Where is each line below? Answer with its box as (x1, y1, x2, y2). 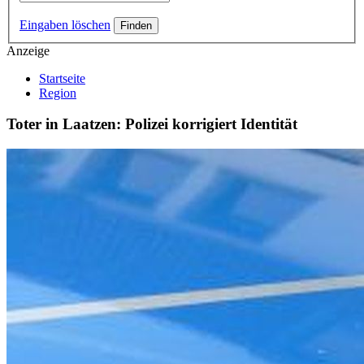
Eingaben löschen (19, 17, 110, 32)
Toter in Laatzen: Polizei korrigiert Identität (6, 115, 297, 133)
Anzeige (6, 43, 50, 58)
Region (39, 85, 76, 100)
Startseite (39, 71, 85, 85)
